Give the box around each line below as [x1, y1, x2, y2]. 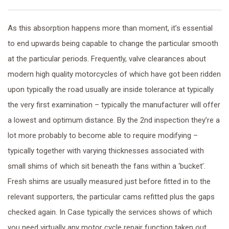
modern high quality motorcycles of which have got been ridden [8, 70, 221, 79]
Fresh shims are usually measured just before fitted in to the [8, 177, 211, 186]
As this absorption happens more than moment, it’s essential [8, 24, 213, 33]
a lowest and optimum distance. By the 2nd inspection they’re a [8, 116, 220, 125]
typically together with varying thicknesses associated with [8, 146, 204, 155]
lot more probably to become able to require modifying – [8, 131, 198, 140]
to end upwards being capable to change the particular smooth [8, 39, 218, 48]
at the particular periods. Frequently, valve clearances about [8, 54, 206, 63]
